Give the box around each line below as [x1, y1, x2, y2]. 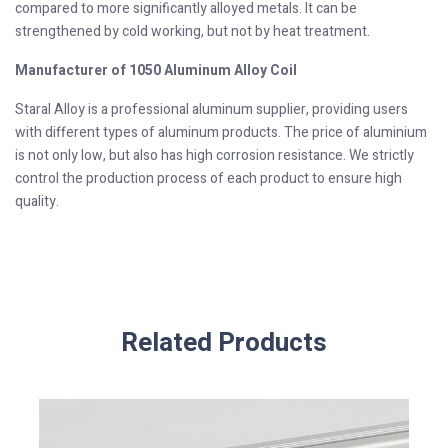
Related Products [121, 324, 327, 363]
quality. [15, 191, 59, 213]
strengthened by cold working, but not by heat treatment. [15, 21, 370, 43]
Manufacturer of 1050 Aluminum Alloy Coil [15, 60, 297, 82]
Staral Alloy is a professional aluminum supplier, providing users [15, 99, 408, 121]
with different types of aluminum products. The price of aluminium [15, 122, 427, 144]
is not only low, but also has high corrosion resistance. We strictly [15, 145, 414, 167]
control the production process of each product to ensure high [15, 168, 402, 190]
